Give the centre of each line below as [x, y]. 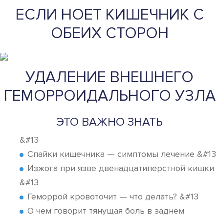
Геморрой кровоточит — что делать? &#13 [113, 197]
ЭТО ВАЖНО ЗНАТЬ [109, 122]
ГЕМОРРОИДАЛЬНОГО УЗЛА [109, 96]
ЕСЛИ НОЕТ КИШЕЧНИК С [109, 15]
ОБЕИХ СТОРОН [109, 33]
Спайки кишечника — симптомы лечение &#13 [122, 154]
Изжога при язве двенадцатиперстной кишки [121, 168]
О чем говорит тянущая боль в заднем [106, 211]
